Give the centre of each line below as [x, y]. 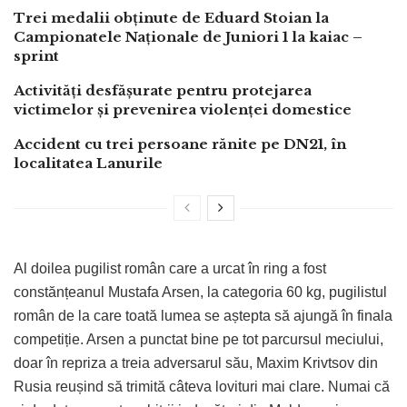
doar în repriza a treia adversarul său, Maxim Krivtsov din [196, 363]
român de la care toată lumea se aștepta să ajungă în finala [203, 316]
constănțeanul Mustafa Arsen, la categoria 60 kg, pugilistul [200, 293]
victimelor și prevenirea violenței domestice [183, 110]
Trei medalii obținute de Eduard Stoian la [171, 18]
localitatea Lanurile [88, 164]
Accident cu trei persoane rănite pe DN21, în [180, 144]
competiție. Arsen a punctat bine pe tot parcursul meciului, [199, 340]
